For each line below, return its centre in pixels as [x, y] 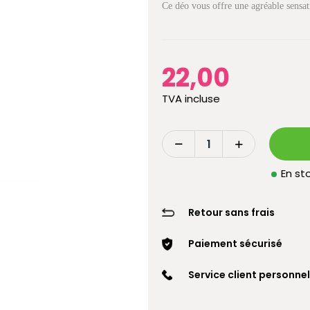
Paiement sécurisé [235, 244]
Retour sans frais [231, 213]
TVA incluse [191, 99]
